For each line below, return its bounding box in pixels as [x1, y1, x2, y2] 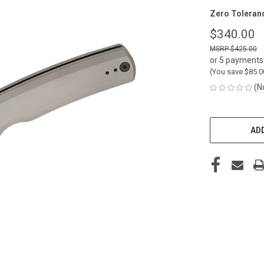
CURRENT [210, 111, 243, 121]
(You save [210, 67, 243, 76]
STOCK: [210, 124, 236, 134]
